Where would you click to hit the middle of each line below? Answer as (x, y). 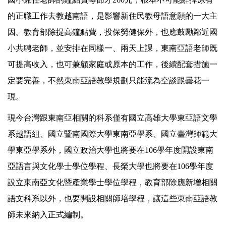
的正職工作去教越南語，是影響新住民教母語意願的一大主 (112, 16)
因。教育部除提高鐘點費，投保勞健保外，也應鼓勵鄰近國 (112, 32)
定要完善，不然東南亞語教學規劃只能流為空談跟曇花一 (108, 81)
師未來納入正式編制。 (48, 215)
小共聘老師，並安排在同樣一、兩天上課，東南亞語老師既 (112, 48)
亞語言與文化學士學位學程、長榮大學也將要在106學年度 (110, 166)
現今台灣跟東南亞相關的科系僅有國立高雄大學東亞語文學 (112, 118)
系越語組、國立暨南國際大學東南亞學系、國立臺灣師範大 (112, 134)
